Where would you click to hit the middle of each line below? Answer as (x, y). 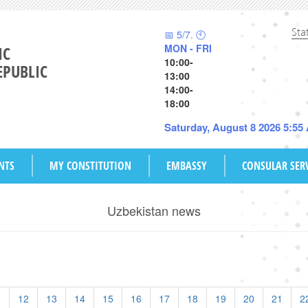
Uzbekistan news (154, 210)
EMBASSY (187, 166)
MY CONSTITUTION (90, 166)
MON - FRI (188, 48)
